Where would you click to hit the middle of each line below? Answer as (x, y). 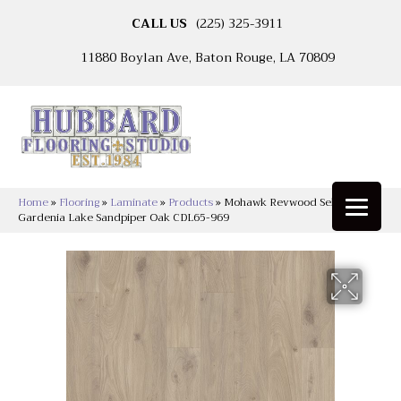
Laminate (134, 203)
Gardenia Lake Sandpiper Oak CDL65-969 (124, 218)
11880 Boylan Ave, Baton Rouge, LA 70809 (207, 57)
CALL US (159, 23)
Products (191, 203)
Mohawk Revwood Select (286, 203)
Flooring (79, 203)
